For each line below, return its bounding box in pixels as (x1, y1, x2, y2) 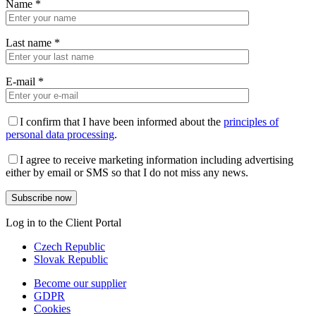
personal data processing (6, 128, 114, 141)
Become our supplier (34, 277, 126, 290)
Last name (6, 37, 54, 49)
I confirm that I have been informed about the (20, 116, 224, 128)
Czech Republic (34, 241, 105, 253)
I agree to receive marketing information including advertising (20, 154, 293, 166)
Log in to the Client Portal (6, 217, 121, 229)
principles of (224, 116, 279, 128)
